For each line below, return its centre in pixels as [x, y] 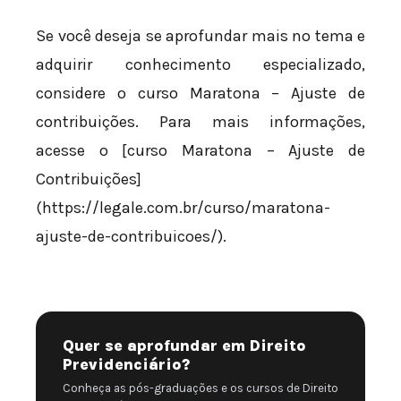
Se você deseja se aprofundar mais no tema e [200, 36]
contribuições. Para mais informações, [200, 122]
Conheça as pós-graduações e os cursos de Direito [200, 388]
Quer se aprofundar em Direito [184, 345]
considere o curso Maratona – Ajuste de [200, 94]
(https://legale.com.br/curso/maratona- [183, 208]
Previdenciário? [126, 364]
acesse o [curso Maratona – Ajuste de [200, 151]
